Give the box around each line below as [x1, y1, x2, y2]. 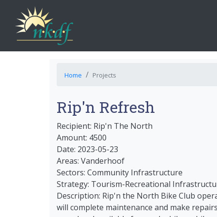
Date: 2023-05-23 [57, 144, 118, 155]
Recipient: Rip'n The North [57, 121, 153, 131]
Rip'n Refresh [57, 96, 155, 117]
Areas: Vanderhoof [57, 155, 124, 166]
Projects [93, 71, 116, 79]
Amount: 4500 [57, 132, 107, 143]
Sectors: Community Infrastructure [57, 167, 183, 178]
